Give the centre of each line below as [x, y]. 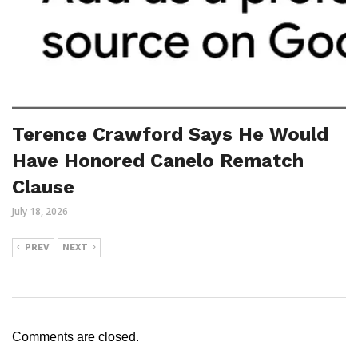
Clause [43, 187]
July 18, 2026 [40, 212]
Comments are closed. [76, 337]
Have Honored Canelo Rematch [158, 161]
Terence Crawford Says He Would [170, 135]
